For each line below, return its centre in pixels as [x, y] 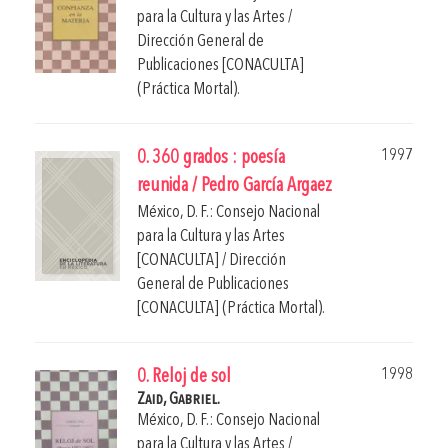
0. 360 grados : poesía [211, 158]
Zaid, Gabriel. [178, 399]
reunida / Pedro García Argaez [234, 186]
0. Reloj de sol [184, 377]
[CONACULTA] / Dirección [211, 260]
